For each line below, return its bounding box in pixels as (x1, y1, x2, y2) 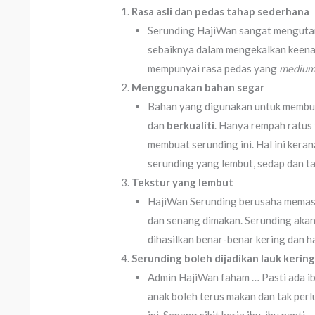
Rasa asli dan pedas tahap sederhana (131, 5, 310, 18)
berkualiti (166, 119, 214, 132)
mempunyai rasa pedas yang (147, 62, 279, 75)
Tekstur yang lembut (131, 176, 234, 189)
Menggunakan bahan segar (131, 81, 265, 94)
